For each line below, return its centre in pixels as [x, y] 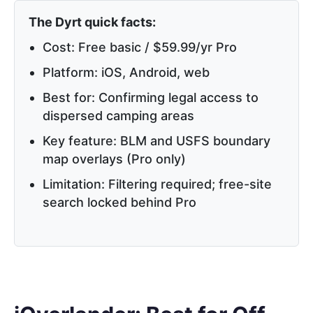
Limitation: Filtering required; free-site [157, 184]
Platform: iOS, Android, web [126, 73]
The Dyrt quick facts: [92, 22]
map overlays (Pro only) [114, 159]
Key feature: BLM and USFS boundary [156, 141]
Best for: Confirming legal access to [151, 98]
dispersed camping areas [118, 116]
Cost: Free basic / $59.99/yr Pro [140, 48]
